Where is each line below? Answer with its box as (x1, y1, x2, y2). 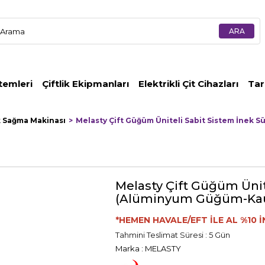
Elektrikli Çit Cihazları (138, 78, 238, 89)
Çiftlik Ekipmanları (42, 78, 129, 89)
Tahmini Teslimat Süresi (115, 230, 203, 240)
